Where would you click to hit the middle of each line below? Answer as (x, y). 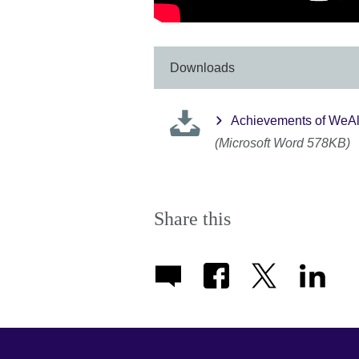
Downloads (202, 68)
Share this (192, 219)
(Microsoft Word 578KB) (282, 143)
